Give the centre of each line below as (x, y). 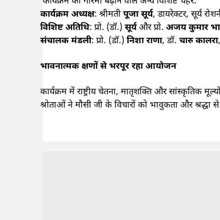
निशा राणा (144, 41)
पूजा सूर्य (138, 14)
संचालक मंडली (66, 41)
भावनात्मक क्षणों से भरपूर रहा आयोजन (108, 66)
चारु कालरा (199, 41)
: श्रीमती (109, 14)
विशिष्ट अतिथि (65, 27)
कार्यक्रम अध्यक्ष (67, 14)
